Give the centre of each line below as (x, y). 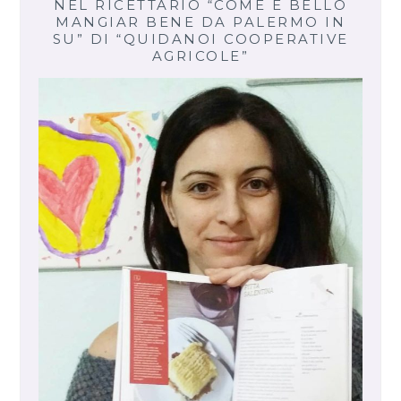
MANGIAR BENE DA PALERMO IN (200, 21)
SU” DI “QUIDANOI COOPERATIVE (200, 38)
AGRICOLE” (200, 55)
